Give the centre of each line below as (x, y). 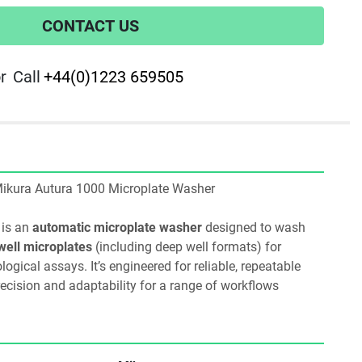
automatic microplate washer (117, 227)
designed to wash (254, 227)
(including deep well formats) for (187, 247)
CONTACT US (90, 26)
